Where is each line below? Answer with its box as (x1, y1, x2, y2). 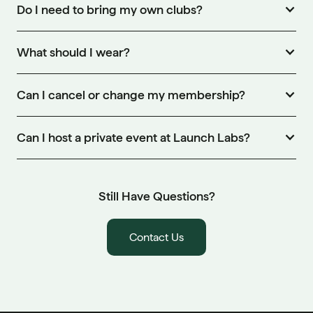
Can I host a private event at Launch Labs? (17, 129, 250, 145)
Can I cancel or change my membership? (17, 87, 245, 102)
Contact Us (129, 230, 184, 244)
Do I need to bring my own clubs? (17, 1, 203, 17)
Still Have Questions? (98, 188, 215, 203)
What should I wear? (17, 44, 130, 59)
